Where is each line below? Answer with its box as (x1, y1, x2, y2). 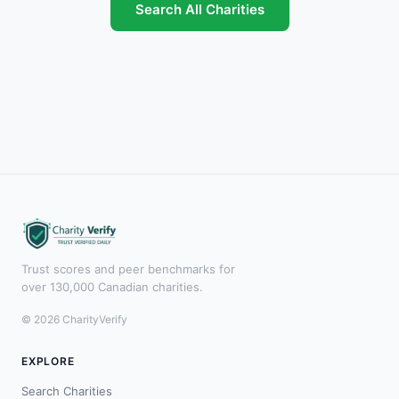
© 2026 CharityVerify (21, 313, 127, 326)
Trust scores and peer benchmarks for (21, 262, 235, 276)
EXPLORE (21, 354, 75, 368)
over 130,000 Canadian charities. (21, 280, 203, 294)
